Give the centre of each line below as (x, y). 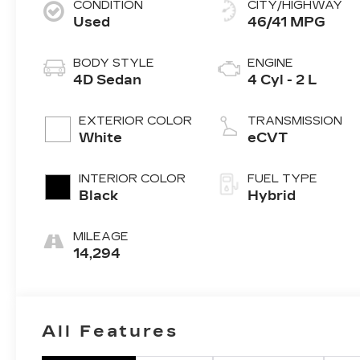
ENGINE (271, 63)
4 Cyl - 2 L (283, 80)
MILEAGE (101, 237)
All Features (110, 331)
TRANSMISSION (295, 121)
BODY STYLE (114, 63)
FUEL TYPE (283, 179)
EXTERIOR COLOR (136, 121)
